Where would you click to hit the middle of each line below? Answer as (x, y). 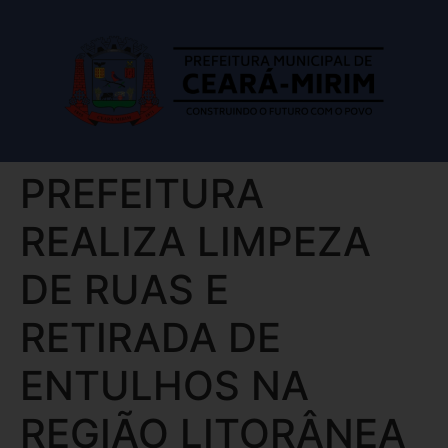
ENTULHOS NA (164, 386)
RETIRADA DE (150, 338)
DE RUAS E (124, 290)
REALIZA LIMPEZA (195, 242)
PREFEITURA (142, 194)
